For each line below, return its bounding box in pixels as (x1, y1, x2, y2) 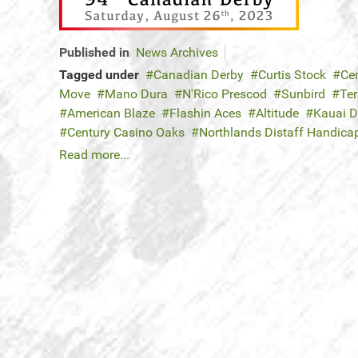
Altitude (256, 105, 299, 121)
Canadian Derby (153, 67, 244, 83)
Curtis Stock (258, 67, 326, 83)
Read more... (59, 147, 129, 163)
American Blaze (67, 105, 155, 121)
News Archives (136, 45, 218, 61)
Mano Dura (105, 86, 168, 102)
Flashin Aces (169, 105, 241, 121)
